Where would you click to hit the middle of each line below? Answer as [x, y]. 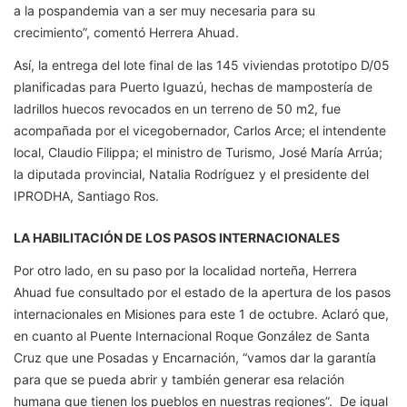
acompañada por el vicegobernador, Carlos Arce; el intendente [200, 131]
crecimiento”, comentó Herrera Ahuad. [126, 33]
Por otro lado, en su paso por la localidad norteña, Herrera [185, 271]
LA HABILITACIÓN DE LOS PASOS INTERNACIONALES [177, 238]
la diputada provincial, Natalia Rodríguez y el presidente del [191, 174]
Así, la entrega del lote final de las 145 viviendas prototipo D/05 [202, 65]
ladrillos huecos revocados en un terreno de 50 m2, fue [177, 109]
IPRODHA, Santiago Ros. [86, 196]
